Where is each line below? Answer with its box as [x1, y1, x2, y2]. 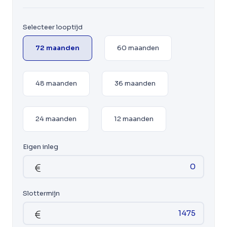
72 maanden [35, 43, 80, 52]
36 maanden [115, 79, 156, 88]
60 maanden [117, 43, 159, 52]
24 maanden [35, 114, 77, 123]
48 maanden [35, 79, 77, 88]
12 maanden [114, 114, 154, 123]
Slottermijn [23, 188, 60, 198]
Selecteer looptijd [23, 22, 83, 31]
